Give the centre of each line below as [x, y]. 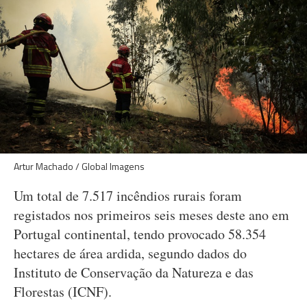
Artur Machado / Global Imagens [79, 166]
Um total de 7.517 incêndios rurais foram [128, 196]
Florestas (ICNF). [63, 292]
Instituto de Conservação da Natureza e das [134, 272]
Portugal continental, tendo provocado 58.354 [140, 234]
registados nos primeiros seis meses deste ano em [151, 215]
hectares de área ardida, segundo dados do [130, 253]
